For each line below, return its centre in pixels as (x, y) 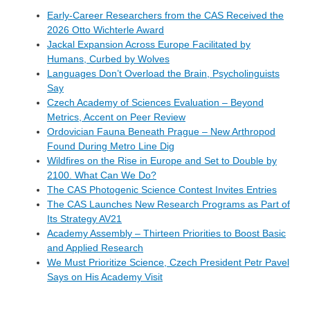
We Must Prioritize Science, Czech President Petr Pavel (168, 263)
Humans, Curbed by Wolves (108, 59)
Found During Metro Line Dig (111, 146)
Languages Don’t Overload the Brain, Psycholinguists (163, 74)
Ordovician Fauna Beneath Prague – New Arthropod (161, 132)
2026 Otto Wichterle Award (106, 30)
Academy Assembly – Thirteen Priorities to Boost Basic (166, 234)
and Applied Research (95, 248)
